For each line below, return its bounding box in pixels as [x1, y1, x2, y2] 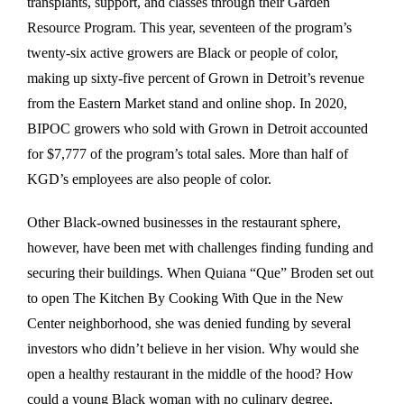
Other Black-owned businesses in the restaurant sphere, [27, 214, 341, 230]
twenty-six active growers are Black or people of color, [27, 44, 338, 60]
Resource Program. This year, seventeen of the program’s [27, 19, 352, 35]
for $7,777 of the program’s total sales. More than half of [27, 145, 348, 161]
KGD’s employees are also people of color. [27, 170, 271, 187]
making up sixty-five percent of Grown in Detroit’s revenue [27, 69, 364, 86]
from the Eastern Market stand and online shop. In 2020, [27, 95, 347, 111]
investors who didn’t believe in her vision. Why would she [27, 340, 359, 356]
